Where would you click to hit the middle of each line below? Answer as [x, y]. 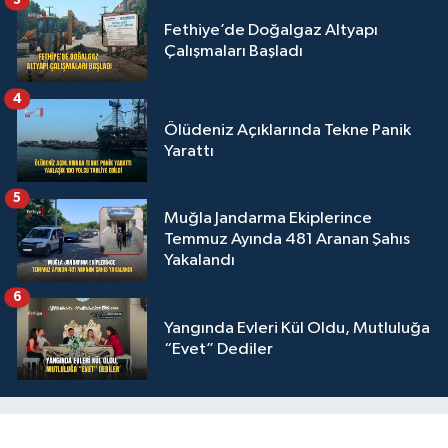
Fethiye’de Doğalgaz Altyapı [271, 31]
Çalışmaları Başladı [233, 52]
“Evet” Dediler [218, 349]
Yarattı [189, 151]
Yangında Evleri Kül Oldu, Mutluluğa [297, 328]
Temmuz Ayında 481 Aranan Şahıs [287, 240]
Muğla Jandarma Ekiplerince [268, 219]
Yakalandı [199, 261]
